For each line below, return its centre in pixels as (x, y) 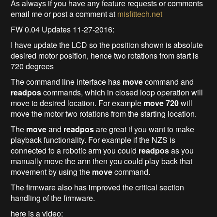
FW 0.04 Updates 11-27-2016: (63, 30)
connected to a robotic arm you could (75, 151)
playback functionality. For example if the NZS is (93, 140)
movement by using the (52, 172)
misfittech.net (140, 14)
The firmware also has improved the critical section (98, 187)
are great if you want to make (144, 129)
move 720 (161, 103)
